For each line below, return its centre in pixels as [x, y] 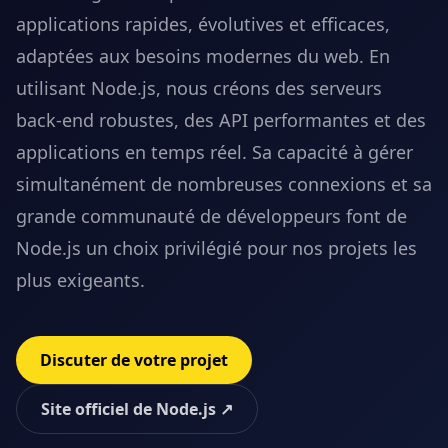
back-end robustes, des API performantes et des [221, 120]
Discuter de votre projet [134, 360]
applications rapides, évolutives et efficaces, [203, 24]
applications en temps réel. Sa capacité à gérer [214, 152]
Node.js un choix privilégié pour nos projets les [216, 248]
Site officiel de [98, 409]
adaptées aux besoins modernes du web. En [203, 56]
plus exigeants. [80, 280]
